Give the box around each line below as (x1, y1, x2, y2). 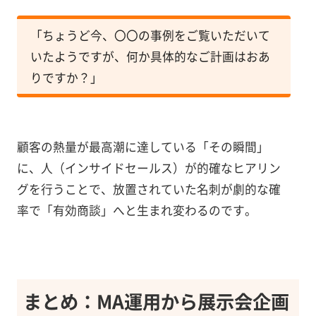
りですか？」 (30, 68, 102, 86)
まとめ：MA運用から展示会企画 (23, 287, 290, 315)
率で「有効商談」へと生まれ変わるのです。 (16, 201, 257, 219)
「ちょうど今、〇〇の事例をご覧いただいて (30, 26, 270, 44)
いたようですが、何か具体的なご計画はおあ (30, 47, 270, 65)
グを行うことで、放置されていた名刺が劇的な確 (16, 180, 281, 197)
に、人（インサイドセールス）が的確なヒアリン (16, 159, 281, 176)
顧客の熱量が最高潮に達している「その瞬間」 (16, 138, 269, 155)
